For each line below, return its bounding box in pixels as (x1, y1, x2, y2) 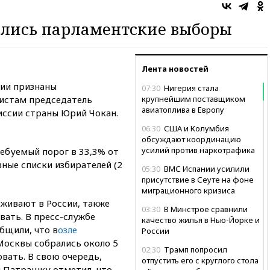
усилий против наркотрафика (142, 144, 255, 155)
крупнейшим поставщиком (142, 93, 245, 104)
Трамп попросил (162, 243, 227, 255)
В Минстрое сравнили (162, 203, 248, 215)
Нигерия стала (162, 82, 219, 93)
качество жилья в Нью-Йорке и (142, 214, 260, 225)
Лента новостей (142, 63, 209, 74)
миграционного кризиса (142, 184, 235, 196)
